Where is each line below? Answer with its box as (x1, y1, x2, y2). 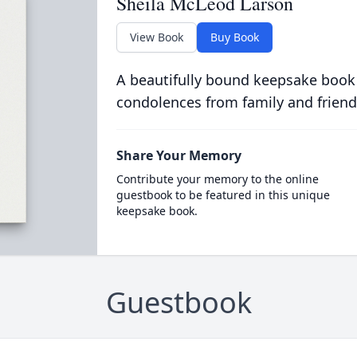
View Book (129, 29, 183, 45)
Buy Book (210, 29, 259, 45)
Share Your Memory (116, 147, 241, 164)
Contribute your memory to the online (116, 171, 319, 186)
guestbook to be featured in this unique (116, 187, 330, 202)
